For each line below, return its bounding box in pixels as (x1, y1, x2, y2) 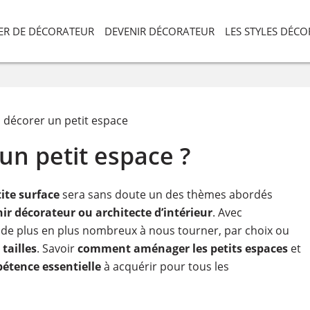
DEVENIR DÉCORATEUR (104, 24, 215, 38)
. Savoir (36, 241, 77, 256)
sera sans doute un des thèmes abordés (59, 187, 273, 202)
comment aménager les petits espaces (77, 241, 288, 256)
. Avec (212, 205, 242, 220)
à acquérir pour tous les (100, 259, 229, 274)
